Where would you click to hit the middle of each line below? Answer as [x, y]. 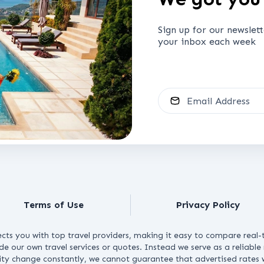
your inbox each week [207, 42]
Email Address [192, 95]
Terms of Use [53, 205]
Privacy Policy [208, 205]
